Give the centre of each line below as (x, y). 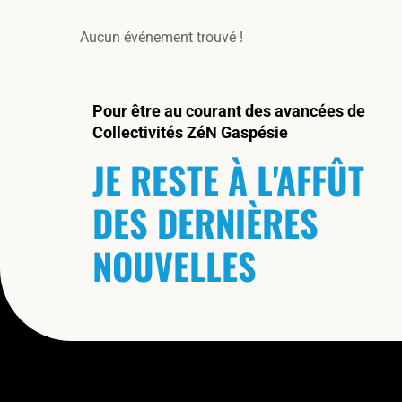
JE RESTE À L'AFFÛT (228, 179)
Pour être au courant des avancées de (229, 111)
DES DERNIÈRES (205, 223)
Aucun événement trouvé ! (162, 37)
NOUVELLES (175, 266)
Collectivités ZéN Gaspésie (190, 132)
